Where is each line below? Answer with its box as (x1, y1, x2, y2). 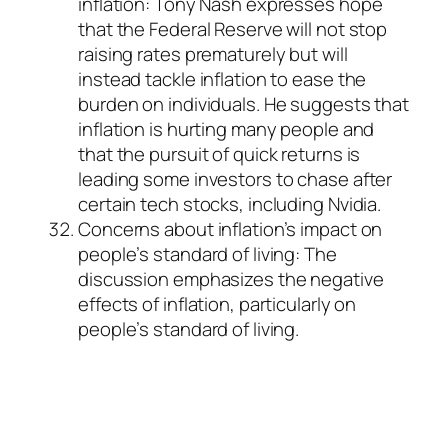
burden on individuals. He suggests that (78, 91, 410, 118)
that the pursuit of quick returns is (78, 141, 361, 168)
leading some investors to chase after (78, 166, 393, 193)
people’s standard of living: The (78, 241, 337, 268)
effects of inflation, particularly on (78, 291, 357, 318)
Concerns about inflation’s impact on (78, 216, 383, 243)
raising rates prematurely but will (78, 41, 348, 68)
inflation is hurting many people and (78, 116, 375, 143)
